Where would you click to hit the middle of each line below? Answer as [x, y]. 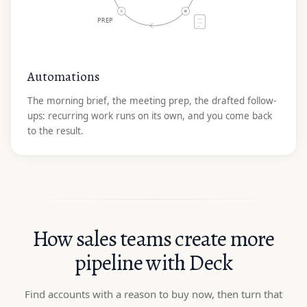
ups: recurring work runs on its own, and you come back [150, 115]
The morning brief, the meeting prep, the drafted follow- [152, 100]
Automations [63, 76]
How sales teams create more [153, 238]
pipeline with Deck [153, 262]
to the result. [56, 131]
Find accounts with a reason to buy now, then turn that [153, 294]
